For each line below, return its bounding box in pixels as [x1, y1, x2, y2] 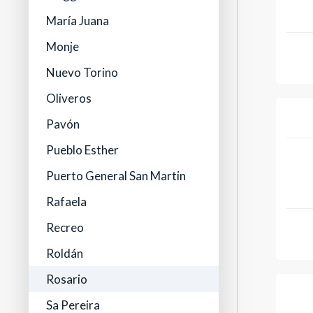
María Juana [46, 13, 110, 29]
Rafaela [46, 194, 87, 210]
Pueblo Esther [46, 143, 119, 158]
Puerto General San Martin [46, 168, 187, 184]
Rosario [46, 272, 88, 287]
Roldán [46, 246, 84, 261]
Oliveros [46, 91, 92, 106]
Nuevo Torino [46, 65, 119, 80]
